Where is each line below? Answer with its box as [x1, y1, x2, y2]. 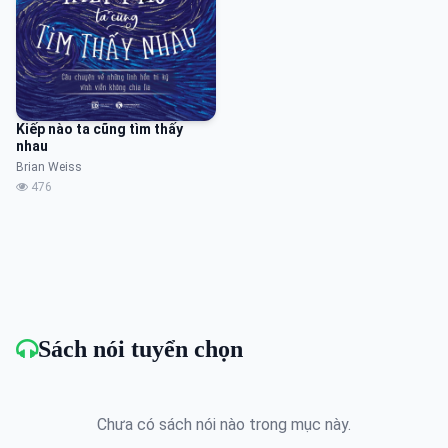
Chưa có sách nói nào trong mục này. [97, 415, 351, 435]
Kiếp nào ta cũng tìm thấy [16, 121, 183, 138]
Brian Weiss [16, 160, 82, 175]
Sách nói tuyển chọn [38, 336, 243, 363]
